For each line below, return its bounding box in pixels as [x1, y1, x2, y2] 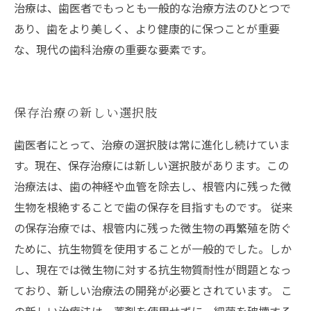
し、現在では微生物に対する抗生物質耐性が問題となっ [14, 261, 292, 278]
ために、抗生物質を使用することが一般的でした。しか [14, 240, 292, 258]
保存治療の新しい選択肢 [14, 103, 159, 121]
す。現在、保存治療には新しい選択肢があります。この [14, 157, 289, 174]
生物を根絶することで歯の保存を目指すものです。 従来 [14, 199, 293, 216]
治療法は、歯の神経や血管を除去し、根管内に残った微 [14, 178, 292, 195]
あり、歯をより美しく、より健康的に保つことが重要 [14, 20, 280, 37]
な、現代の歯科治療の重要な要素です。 [14, 41, 212, 58]
